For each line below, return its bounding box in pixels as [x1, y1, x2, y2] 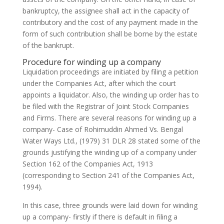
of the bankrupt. [22, 40, 74, 50]
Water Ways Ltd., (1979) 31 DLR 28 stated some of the [22, 136, 200, 146]
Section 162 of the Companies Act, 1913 [22, 159, 153, 169]
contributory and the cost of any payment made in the [22, 17, 198, 27]
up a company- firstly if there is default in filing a [22, 212, 177, 222]
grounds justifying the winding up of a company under [22, 147, 196, 157]
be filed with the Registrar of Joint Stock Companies [22, 101, 189, 111]
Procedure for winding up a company [22, 56, 161, 68]
